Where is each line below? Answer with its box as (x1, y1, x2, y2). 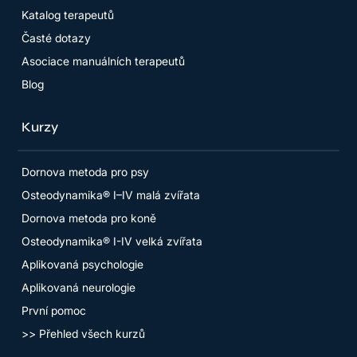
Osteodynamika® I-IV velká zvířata (22, 233, 203, 248)
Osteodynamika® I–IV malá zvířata (22, 187, 201, 202)
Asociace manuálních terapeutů (22, 54, 186, 69)
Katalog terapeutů (22, 8, 115, 22)
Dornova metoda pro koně (22, 210, 157, 225)
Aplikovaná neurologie (22, 280, 136, 294)
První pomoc (22, 303, 87, 317)
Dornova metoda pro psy (22, 164, 150, 178)
